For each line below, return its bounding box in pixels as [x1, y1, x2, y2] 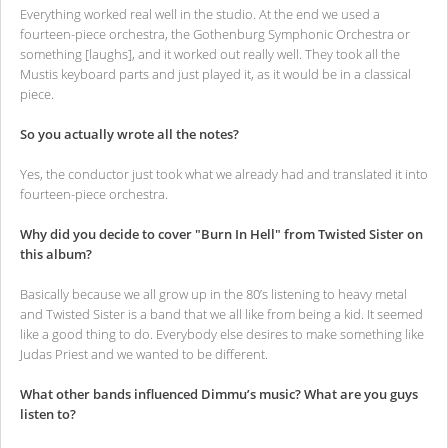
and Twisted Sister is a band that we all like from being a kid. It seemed [20, 305, 423, 324]
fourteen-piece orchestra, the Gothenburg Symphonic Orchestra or [20, 25, 410, 44]
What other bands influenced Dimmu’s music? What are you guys [20, 385, 418, 404]
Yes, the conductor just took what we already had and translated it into [20, 165, 428, 184]
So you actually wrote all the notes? [20, 125, 239, 144]
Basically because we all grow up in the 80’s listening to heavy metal [20, 285, 407, 304]
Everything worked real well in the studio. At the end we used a [20, 5, 380, 24]
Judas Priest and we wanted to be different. [20, 345, 268, 364]
